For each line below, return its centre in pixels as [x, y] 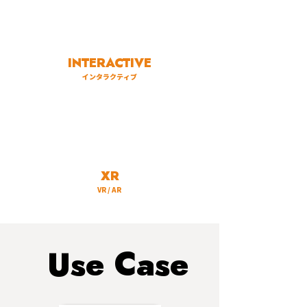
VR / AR [109, 190]
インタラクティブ [109, 77]
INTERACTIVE [110, 63]
